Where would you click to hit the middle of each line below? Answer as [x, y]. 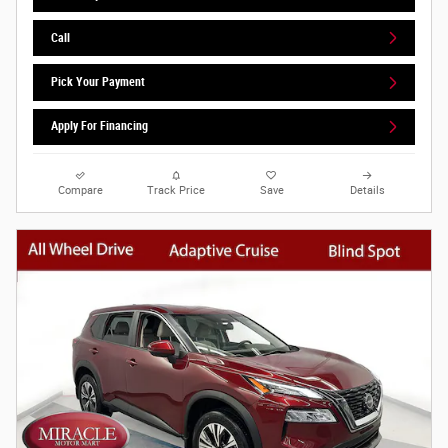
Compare [81, 190]
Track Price [176, 190]
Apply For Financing [100, 126]
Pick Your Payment [98, 82]
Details [367, 190]
